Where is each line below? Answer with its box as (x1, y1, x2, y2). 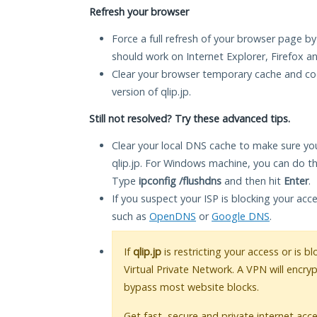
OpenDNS (149, 209, 196, 224)
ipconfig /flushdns (139, 174, 221, 188)
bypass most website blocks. (124, 280, 259, 294)
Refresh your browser (89, 5, 189, 19)
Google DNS (212, 209, 270, 224)
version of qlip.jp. (112, 85, 191, 99)
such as (112, 209, 149, 224)
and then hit (221, 174, 284, 188)
